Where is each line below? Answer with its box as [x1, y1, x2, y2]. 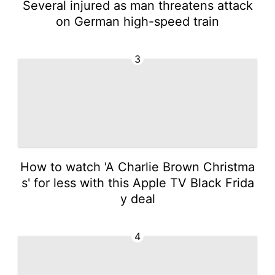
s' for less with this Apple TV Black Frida [21, 175, 254, 190]
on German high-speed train [56, 14, 219, 29]
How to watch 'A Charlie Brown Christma [20, 159, 255, 174]
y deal [120, 191, 155, 206]
